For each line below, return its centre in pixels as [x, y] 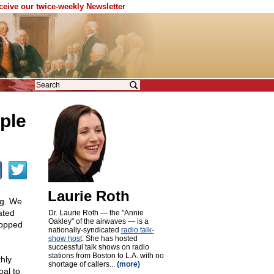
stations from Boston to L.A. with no [106, 256]
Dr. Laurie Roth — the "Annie [96, 213]
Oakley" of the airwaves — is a [98, 221]
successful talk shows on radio [98, 247]
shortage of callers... [82, 264]
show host [65, 239]
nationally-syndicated [84, 230]
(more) [128, 264]
